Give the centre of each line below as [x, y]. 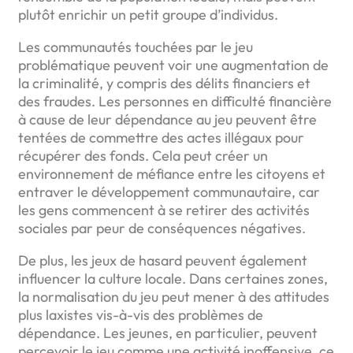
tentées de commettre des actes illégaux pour [161, 137]
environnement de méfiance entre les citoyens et [172, 173]
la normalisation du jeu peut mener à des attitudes [174, 296]
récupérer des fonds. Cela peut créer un [143, 155]
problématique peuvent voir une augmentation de [173, 65]
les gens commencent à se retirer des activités [164, 210]
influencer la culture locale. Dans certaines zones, [173, 278]
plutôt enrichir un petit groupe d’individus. [148, 14]
